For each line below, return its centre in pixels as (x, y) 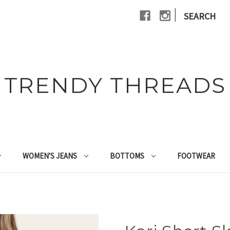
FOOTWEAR (196, 156)
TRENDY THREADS (115, 85)
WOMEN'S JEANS (50, 156)
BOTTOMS (127, 156)
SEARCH (200, 16)
